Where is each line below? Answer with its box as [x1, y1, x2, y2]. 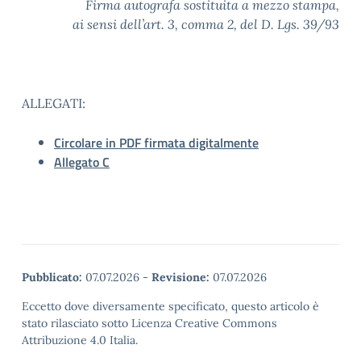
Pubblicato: [22, 270, 82, 284]
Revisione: [151, 270, 210, 284]
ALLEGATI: [22, 95, 85, 111]
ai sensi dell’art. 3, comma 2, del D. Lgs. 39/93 [73, 16, 339, 32]
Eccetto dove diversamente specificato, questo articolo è [22, 299, 319, 313]
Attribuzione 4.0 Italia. [22, 333, 138, 347]
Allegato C [54, 152, 110, 172]
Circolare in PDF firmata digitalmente [54, 133, 259, 152]
